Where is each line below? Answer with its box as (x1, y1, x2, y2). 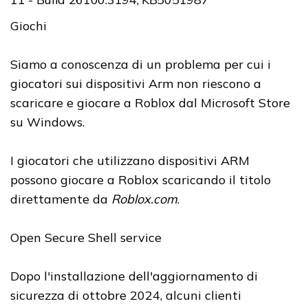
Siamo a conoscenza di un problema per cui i (10, 56, 271, 73)
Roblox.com (111, 191, 177, 208)
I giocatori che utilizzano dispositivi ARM (10, 153, 250, 169)
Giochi (10, 18, 50, 34)
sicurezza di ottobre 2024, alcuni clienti (10, 287, 241, 304)
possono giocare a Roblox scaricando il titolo (10, 172, 271, 188)
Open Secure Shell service (10, 230, 162, 246)
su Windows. (10, 114, 85, 131)
